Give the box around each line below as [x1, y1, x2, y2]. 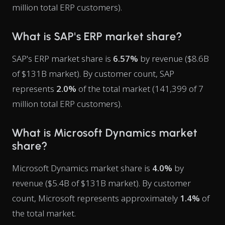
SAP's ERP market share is [12, 53, 113, 64]
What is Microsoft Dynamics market [12, 126, 197, 140]
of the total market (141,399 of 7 [76, 83, 203, 94]
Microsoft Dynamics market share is [12, 162, 152, 174]
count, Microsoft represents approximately [12, 192, 180, 204]
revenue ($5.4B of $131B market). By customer [12, 177, 191, 189]
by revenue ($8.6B [138, 53, 209, 64]
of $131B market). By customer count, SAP [12, 68, 174, 79]
